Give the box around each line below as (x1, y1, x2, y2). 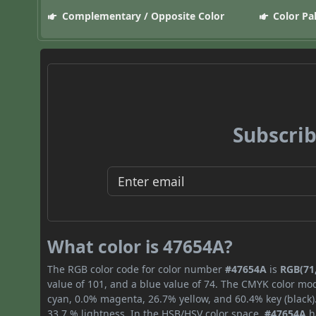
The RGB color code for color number (47, 262, 226, 276)
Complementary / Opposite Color (59, 8, 224, 23)
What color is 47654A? (47, 234, 233, 258)
